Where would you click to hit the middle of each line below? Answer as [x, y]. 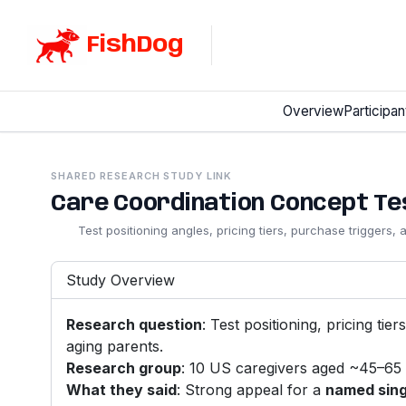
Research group [124, 368]
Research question [135, 325]
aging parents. [115, 347]
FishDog [135, 45]
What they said [122, 390]
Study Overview [121, 280]
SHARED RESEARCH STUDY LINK [142, 176]
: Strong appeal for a [251, 390]
